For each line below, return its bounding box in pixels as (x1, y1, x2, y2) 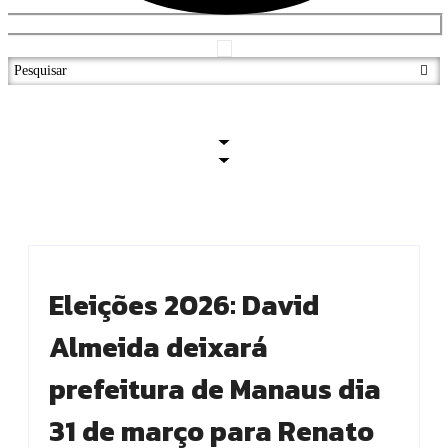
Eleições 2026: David (49, 284, 319, 327)
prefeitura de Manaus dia (49, 368, 381, 411)
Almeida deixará (49, 326, 268, 369)
